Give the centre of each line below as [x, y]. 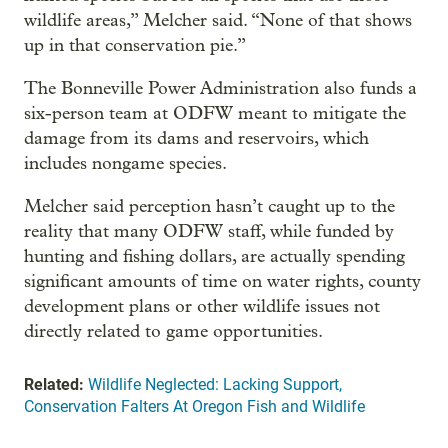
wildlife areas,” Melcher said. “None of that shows [218, 21]
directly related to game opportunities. [173, 332]
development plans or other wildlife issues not [202, 307]
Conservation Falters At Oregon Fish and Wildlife [194, 407]
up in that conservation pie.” [135, 46]
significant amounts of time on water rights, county [222, 282]
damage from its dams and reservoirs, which [196, 139]
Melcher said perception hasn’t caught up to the [209, 207]
